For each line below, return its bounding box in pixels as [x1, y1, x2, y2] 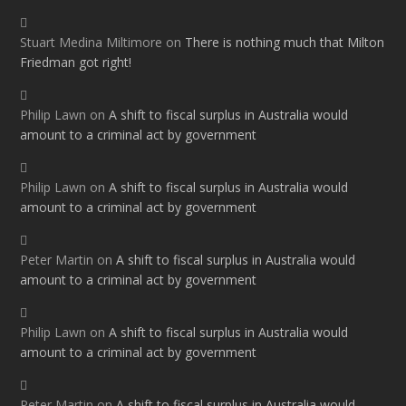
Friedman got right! [20, 53, 132, 72]
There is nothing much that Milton [185, 34, 385, 52]
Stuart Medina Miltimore [20, 34, 163, 52]
